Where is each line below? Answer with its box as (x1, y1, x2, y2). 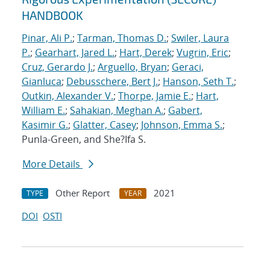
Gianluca (22, 75, 61, 89)
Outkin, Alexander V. (22, 89, 113, 103)
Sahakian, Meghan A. (70, 104, 163, 118)
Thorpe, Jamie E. (118, 89, 191, 103)
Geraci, (172, 60, 204, 74)
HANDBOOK (22, 8, 83, 23)
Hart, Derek (119, 46, 172, 60)
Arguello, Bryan (98, 60, 167, 74)
